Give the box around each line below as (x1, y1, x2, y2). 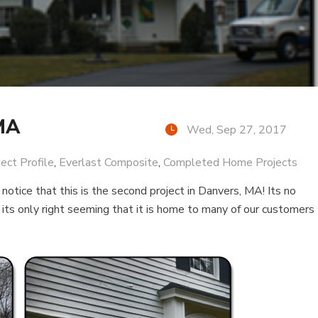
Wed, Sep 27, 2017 (187, 121, 287, 138)
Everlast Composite (59, 155, 158, 171)
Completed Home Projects (163, 155, 297, 171)
